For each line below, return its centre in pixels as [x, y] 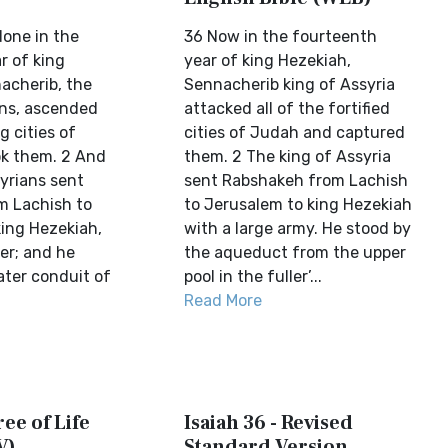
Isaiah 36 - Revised [269, 423]
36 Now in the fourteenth [281, 36]
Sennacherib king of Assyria [290, 84]
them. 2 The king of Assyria [288, 156]
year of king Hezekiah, [268, 60]
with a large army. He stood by [298, 228]
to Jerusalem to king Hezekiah [298, 204]
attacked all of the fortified [287, 108]
